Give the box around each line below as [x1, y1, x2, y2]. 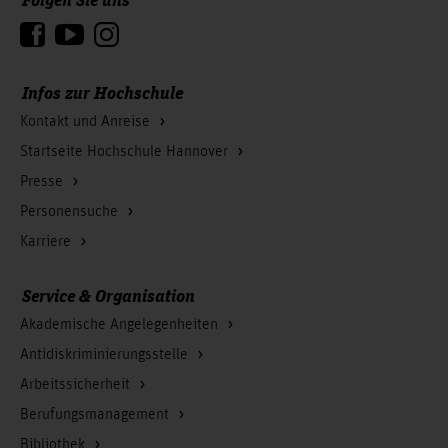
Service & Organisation [22, 282, 195, 307]
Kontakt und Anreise [20, 112, 154, 131]
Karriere [20, 232, 75, 251]
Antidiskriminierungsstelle [20, 345, 192, 364]
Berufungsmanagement [20, 405, 173, 424]
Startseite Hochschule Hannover [20, 142, 232, 161]
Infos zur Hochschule [22, 79, 183, 104]
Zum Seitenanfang [278, 2, 398, 21]
